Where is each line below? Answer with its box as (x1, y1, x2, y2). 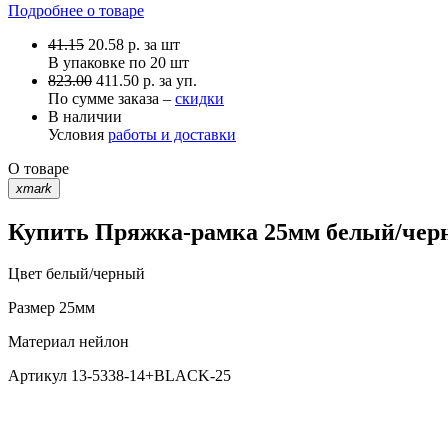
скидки (175, 89, 224, 107)
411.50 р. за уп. (96, 71, 197, 89)
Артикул (8, 367, 67, 385)
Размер (8, 299, 55, 317)
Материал (8, 333, 75, 351)
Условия (48, 125, 108, 143)
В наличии (48, 107, 122, 125)
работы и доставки (108, 125, 236, 143)
